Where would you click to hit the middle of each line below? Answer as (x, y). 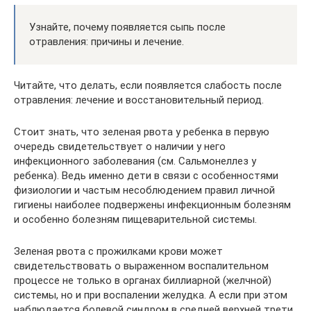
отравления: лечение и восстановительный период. (139, 100)
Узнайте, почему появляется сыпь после (127, 27)
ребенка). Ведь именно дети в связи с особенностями (146, 176)
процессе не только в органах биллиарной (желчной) (143, 280)
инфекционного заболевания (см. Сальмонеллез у (135, 161)
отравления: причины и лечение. (107, 42)
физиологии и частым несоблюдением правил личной (144, 190)
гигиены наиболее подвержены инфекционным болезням (152, 205)
